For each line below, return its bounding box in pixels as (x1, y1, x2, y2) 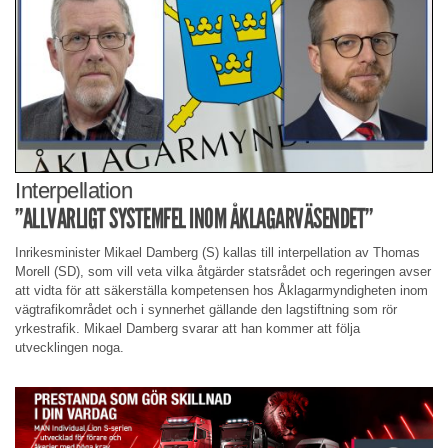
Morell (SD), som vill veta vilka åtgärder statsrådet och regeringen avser (15, 264, 431, 280)
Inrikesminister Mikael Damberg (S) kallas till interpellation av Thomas (15, 245, 420, 261)
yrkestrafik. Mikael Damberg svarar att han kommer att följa (15, 321, 360, 337)
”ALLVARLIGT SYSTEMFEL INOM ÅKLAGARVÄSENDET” (15, 201, 373, 235)
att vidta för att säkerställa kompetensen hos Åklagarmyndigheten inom (15, 283, 428, 299)
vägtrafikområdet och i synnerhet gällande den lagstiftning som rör (15, 302, 397, 318)
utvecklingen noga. (15, 340, 124, 356)
